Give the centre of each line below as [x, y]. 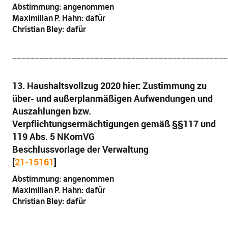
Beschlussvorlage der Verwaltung [80, 149]
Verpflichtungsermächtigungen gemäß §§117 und [114, 124]
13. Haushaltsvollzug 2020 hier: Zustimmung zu [109, 85]
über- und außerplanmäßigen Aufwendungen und [112, 98]
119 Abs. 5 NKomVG [53, 136]
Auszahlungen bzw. [51, 111]
